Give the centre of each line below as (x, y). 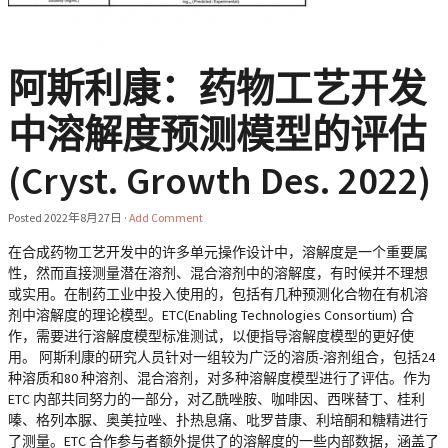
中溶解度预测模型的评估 (217, 134)
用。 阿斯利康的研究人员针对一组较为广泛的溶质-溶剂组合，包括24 (221, 357)
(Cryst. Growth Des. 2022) (219, 180)
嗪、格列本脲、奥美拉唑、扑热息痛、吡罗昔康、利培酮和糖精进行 (218, 420)
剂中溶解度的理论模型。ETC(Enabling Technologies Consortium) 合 (211, 315)
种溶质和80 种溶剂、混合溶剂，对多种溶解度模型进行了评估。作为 (219, 378)
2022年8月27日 (83, 217)
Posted (26, 217)
